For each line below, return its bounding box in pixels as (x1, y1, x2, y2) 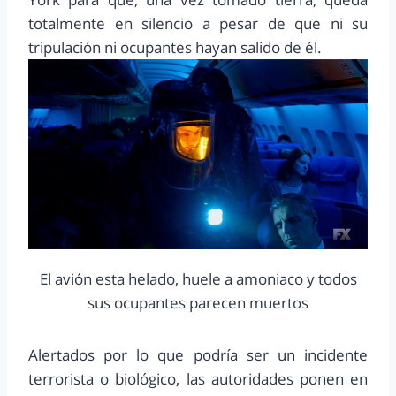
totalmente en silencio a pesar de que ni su (28, 12, 368, 34)
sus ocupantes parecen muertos (88, 292, 308, 313)
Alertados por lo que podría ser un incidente (28, 344, 368, 365)
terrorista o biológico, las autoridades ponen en (28, 368, 368, 389)
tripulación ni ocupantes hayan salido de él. (28, 36, 322, 57)
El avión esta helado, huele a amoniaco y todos (39, 268, 357, 289)
